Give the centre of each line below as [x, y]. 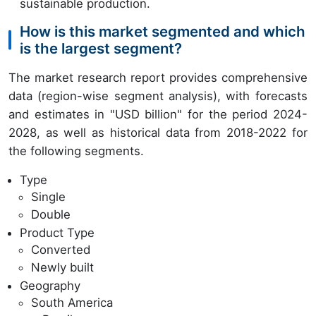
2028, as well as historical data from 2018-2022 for [158, 132]
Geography [50, 285]
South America [72, 302]
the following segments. [76, 151]
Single [48, 196]
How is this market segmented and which [163, 31]
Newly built [62, 268]
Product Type [57, 232]
